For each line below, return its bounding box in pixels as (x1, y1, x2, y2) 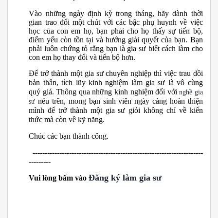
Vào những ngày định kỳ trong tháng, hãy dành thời (29, 9, 203, 18)
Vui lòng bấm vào (29, 174, 89, 182)
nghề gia (177, 88, 203, 96)
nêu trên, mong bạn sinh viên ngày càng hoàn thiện (38, 96, 203, 105)
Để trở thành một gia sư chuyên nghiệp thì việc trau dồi (29, 69, 203, 77)
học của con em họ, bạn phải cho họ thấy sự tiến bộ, (29, 26, 203, 35)
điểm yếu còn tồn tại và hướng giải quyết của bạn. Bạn (29, 35, 203, 44)
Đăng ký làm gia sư (89, 173, 162, 183)
